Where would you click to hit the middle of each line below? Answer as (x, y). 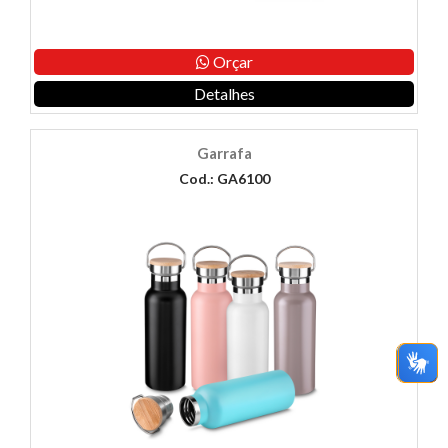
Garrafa (224, 153)
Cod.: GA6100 (224, 179)
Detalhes (224, 94)
